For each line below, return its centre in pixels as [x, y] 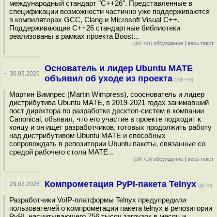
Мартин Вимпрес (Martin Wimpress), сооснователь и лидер [107, 94]
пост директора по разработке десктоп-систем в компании [107, 111]
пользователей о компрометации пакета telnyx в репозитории [111, 208]
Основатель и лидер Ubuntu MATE [118, 68]
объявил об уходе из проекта [108, 78]
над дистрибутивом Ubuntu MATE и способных [87, 135]
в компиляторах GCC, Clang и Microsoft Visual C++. [94, 20]
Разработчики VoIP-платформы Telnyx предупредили [98, 200]
